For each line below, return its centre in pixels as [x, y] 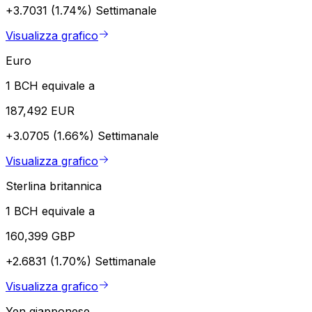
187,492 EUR [40, 110]
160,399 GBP [40, 236]
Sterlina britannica [54, 186]
